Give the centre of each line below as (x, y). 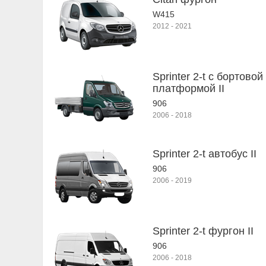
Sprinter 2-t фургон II (203, 231)
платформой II (189, 88)
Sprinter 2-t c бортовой (208, 77)
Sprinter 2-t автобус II (205, 154)
